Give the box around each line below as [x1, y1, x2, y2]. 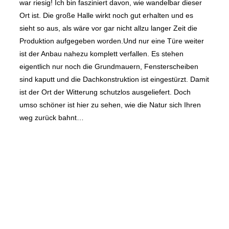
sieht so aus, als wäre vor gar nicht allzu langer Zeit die [19, 24, 197, 33]
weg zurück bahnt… [19, 113, 84, 122]
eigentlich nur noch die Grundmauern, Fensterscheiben [19, 62, 198, 71]
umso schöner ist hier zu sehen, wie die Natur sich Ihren [19, 101, 201, 109]
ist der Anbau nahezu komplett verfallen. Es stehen [19, 50, 184, 58]
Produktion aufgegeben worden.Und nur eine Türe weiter [19, 37, 204, 45]
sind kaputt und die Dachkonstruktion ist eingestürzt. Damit [19, 75, 209, 84]
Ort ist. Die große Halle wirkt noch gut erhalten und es [19, 11, 193, 20]
